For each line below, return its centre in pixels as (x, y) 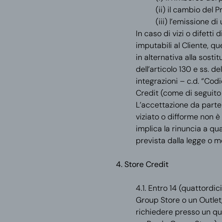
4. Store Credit (142, 164)
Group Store (158, 200)
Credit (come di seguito (178, 93)
